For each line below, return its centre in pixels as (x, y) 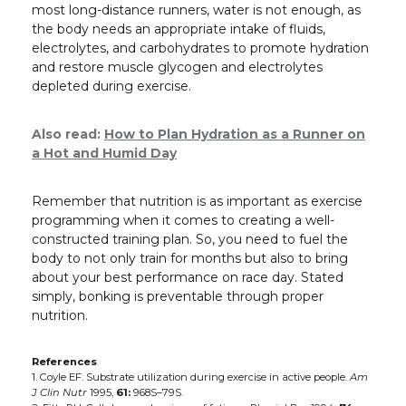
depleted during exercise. (111, 86)
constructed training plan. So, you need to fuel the (190, 239)
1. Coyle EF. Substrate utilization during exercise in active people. (191, 377)
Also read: (68, 134)
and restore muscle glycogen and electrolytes (177, 67)
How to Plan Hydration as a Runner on (235, 134)
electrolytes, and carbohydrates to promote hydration (200, 48)
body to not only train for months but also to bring (190, 258)
